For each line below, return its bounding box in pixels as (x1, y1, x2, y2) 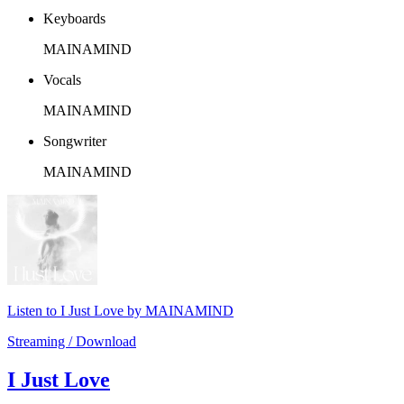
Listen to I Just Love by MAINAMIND (7, 303, 234, 319)
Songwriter (43, 133, 106, 150)
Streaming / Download (7, 334, 136, 350)
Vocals (43, 72, 81, 88)
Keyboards (43, 11, 106, 27)
